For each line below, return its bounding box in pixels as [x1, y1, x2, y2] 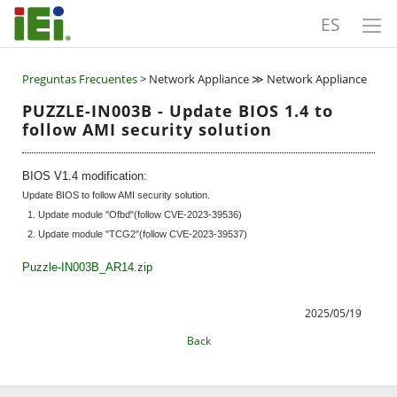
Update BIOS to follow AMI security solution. [21, 190, 210, 200]
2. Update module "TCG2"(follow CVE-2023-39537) [21, 229, 247, 239]
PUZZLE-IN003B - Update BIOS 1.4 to [21, 100, 333, 121]
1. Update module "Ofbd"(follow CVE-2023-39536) [21, 209, 242, 220]
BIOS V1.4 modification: [21, 169, 147, 183]
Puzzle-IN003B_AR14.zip [21, 261, 152, 274]
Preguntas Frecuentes [21, 71, 137, 87]
